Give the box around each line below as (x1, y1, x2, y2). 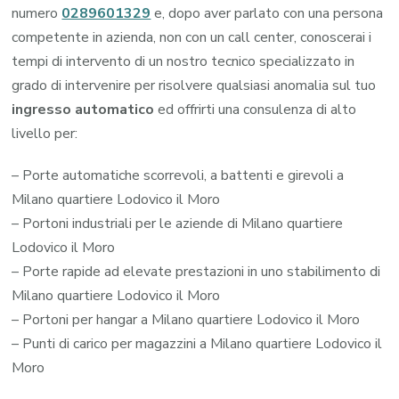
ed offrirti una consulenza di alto (154, 99, 357, 119)
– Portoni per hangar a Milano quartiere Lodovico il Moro (12, 309, 361, 330)
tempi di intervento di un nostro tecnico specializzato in (12, 51, 355, 71)
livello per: (12, 123, 78, 143)
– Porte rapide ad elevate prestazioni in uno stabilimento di (12, 261, 381, 281)
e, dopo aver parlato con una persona (154, 3, 384, 23)
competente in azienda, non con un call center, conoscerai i (12, 27, 372, 47)
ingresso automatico (12, 99, 155, 119)
